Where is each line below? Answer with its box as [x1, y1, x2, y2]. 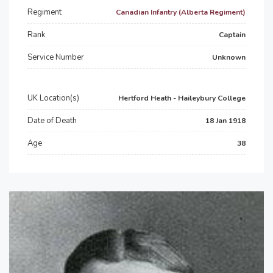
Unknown [212, 52, 246, 62]
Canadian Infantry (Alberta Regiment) [116, 7, 246, 17]
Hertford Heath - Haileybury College [118, 93, 246, 103]
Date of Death [27, 115, 77, 126]
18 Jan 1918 [205, 116, 246, 126]
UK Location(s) [27, 93, 79, 104]
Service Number [27, 52, 84, 63]
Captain [219, 30, 246, 40]
